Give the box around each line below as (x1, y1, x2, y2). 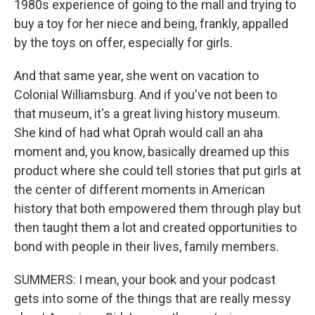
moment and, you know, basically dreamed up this (14, 144, 290, 159)
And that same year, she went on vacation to (14, 68, 259, 83)
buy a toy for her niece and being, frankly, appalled (14, 16, 288, 31)
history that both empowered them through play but (14, 201, 301, 216)
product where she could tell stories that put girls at (14, 163, 301, 178)
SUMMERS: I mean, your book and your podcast (14, 272, 276, 287)
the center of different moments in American (14, 182, 265, 197)
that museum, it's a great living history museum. (14, 106, 281, 121)
